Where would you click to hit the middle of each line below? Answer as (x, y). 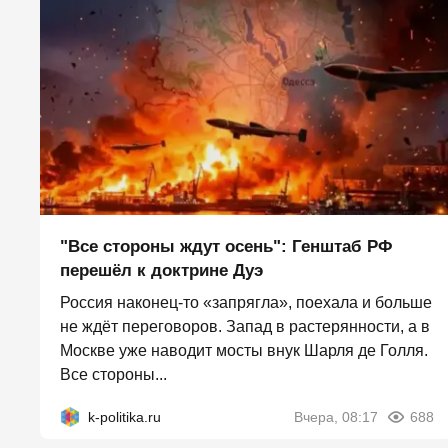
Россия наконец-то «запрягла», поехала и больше (246, 303)
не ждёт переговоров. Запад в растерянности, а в (245, 327)
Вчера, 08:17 (336, 417)
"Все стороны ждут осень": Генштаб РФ (226, 247)
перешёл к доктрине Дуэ (161, 271)
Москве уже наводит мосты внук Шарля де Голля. (244, 351)
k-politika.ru (124, 417)
